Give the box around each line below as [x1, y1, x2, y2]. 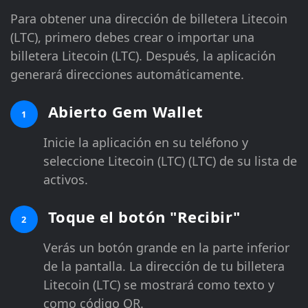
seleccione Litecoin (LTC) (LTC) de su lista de [43, 152, 297, 169]
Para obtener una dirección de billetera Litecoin [10, 10, 287, 27]
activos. [43, 170, 88, 188]
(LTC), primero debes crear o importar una [10, 28, 254, 45]
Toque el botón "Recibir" [43, 206, 241, 227]
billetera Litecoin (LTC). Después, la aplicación [10, 47, 276, 64]
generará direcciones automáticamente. [10, 65, 244, 82]
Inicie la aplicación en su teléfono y [43, 133, 248, 151]
